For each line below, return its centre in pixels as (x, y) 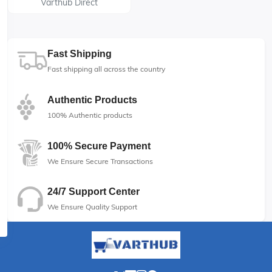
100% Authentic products (90, 115)
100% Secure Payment (99, 146)
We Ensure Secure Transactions (100, 161)
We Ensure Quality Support (92, 207)
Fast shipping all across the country (106, 69)
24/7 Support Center (93, 192)
